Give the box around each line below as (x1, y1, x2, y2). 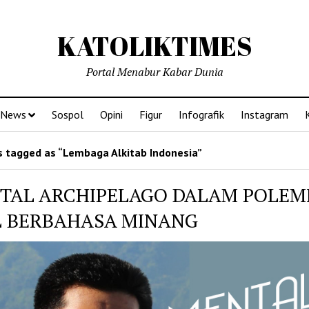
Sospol (52, 108, 83, 121)
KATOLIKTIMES (57, 28, 252, 63)
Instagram (241, 108, 288, 121)
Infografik (179, 108, 224, 121)
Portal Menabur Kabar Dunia (86, 64, 223, 79)
